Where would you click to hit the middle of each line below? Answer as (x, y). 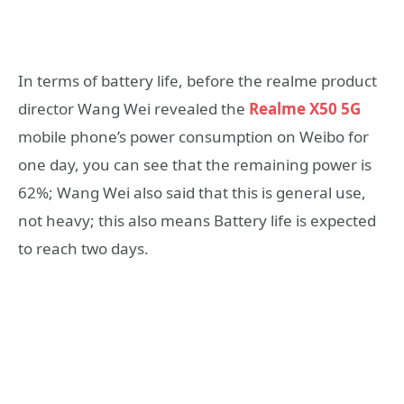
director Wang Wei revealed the (133, 108)
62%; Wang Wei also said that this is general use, (192, 192)
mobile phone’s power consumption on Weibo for (193, 136)
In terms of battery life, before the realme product (197, 80)
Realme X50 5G (305, 108)
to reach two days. (83, 248)
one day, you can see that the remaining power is (195, 164)
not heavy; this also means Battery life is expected (197, 220)
